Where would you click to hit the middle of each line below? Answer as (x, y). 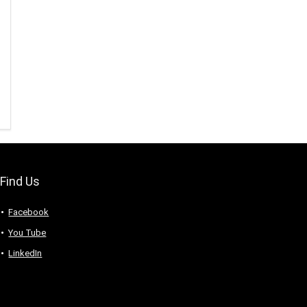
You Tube (27, 233)
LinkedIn (25, 254)
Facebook (29, 212)
